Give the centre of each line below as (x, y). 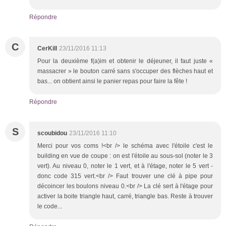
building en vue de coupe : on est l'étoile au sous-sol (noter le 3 (125, 156)
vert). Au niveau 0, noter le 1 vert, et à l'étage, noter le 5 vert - (125, 166)
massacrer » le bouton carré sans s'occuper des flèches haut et (125, 71)
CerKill (47, 48)
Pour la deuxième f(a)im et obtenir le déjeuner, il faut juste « (125, 61)
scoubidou (52, 133)
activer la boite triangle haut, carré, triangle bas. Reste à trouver (125, 196)
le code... (50, 206)
